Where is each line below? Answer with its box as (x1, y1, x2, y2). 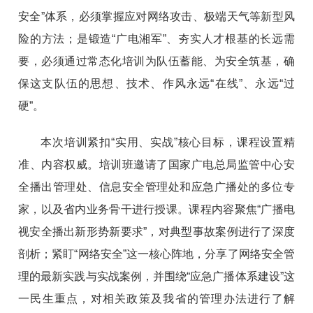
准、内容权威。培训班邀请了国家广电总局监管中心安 (18, 158, 295, 170)
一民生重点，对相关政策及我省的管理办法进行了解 (18, 292, 295, 305)
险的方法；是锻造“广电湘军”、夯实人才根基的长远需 (18, 32, 295, 45)
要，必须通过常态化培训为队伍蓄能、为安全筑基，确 (18, 54, 295, 67)
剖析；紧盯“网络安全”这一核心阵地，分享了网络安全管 (18, 247, 295, 260)
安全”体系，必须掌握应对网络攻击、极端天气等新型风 (18, 10, 295, 22)
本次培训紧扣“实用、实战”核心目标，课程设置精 (41, 136, 295, 148)
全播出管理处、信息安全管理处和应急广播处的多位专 (18, 180, 295, 193)
